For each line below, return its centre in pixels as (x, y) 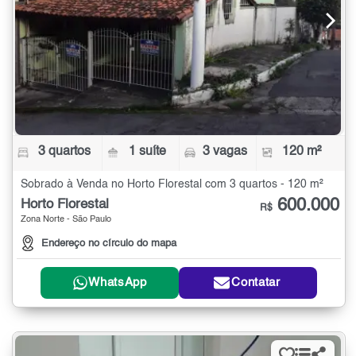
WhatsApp (118, 283)
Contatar (256, 283)
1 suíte (148, 152)
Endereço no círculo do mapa (109, 243)
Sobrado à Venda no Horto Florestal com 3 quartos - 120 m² (172, 185)
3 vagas (224, 152)
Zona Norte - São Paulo (66, 220)
